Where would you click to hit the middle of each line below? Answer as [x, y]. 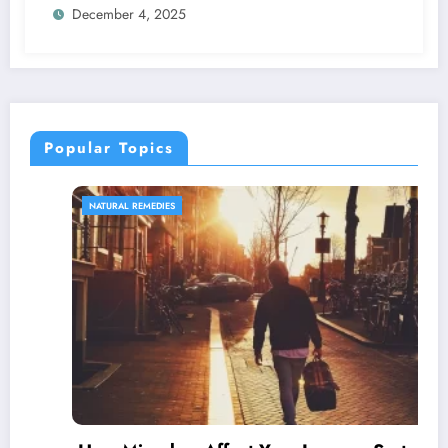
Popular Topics [109, 148]
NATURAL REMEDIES [90, 206]
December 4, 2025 [129, 14]
